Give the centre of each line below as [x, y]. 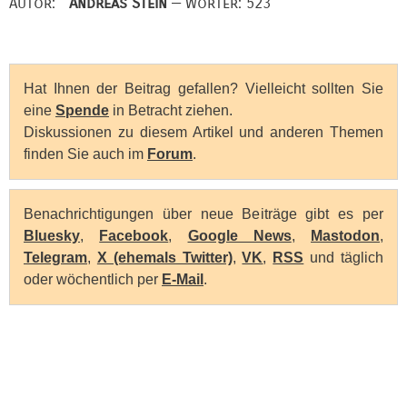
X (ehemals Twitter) [164, 258]
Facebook [134, 236]
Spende [82, 111]
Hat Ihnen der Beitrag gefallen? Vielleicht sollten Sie [203, 89]
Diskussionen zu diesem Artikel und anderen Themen [203, 133]
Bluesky [52, 236]
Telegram [55, 258]
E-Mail [183, 280]
